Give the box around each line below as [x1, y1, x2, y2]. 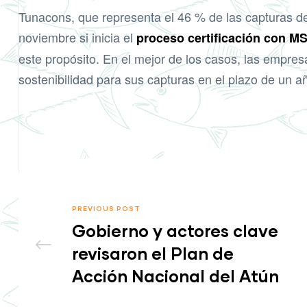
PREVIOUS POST [72, 204, 141, 212]
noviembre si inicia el [19, 28, 136, 47]
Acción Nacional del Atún [72, 265, 279, 286]
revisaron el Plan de [72, 243, 234, 263]
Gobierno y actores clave [72, 220, 278, 241]
